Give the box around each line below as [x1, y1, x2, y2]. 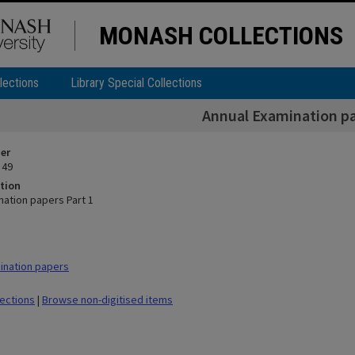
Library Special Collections [71, 75, 202, 90]
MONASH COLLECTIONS [99, 21, 343, 51]
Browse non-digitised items [42, 292, 173, 307]
